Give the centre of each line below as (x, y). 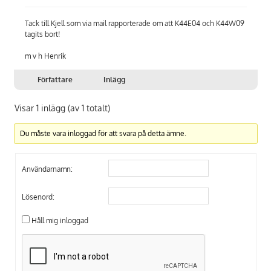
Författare (55, 80)
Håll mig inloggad (60, 221)
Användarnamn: (47, 169)
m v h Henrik (45, 56)
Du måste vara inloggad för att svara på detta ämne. (103, 134)
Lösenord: (38, 197)
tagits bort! (42, 34)
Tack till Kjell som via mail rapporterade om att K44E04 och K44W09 (134, 24)
